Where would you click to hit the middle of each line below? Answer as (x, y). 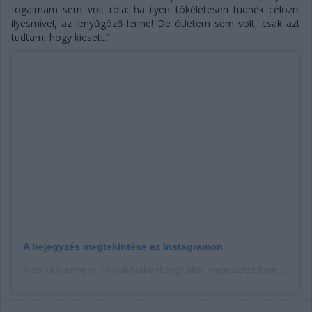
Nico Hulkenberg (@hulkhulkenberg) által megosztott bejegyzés (282, 269)
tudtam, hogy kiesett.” (61, 37)
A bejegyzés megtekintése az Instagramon (123, 246)
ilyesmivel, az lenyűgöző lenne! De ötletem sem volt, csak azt (156, 23)
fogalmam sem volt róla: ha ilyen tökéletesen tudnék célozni (156, 9)
